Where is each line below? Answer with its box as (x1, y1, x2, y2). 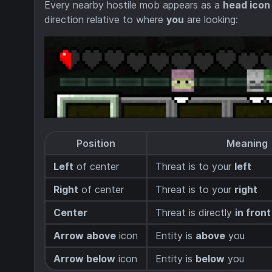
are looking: (184, 13, 238, 25)
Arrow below (53, 252, 116, 265)
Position (76, 137, 115, 149)
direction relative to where (44, 13, 166, 25)
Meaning (226, 137, 268, 149)
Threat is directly (155, 206, 236, 219)
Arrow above (53, 229, 117, 242)
